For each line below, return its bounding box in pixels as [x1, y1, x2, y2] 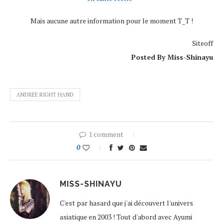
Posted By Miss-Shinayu [131, 52, 213, 62]
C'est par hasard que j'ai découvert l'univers [60, 198, 193, 208]
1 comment [89, 129, 123, 139]
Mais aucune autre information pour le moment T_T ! [30, 16, 193, 25]
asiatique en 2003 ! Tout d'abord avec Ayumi [60, 212, 192, 222]
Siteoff [192, 38, 213, 48]
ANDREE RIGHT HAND [16, 91, 74, 98]
